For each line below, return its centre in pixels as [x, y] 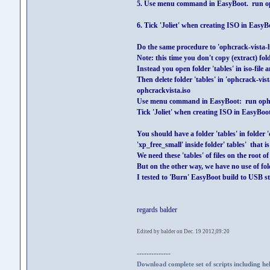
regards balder [157, 210]
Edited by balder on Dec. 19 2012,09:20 [183, 231]
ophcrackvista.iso [163, 90]
